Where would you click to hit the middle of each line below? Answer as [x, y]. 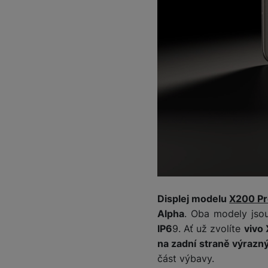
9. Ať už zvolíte [208, 229]
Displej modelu [194, 199]
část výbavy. [186, 259]
